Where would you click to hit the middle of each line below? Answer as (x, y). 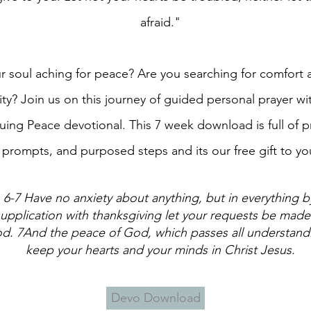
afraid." (160, 22)
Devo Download (155, 297)
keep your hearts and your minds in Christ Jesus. (160, 250)
